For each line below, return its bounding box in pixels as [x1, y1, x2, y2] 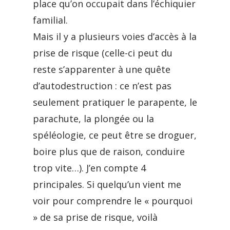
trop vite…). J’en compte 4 [33, 162, 146, 174]
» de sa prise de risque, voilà [33, 211, 158, 223]
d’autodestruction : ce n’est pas [33, 80, 171, 92]
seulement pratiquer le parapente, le [33, 96, 197, 108]
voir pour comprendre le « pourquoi [33, 195, 193, 207]
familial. [33, 14, 68, 26]
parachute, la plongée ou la [33, 112, 154, 125]
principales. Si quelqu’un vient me [33, 178, 181, 190]
